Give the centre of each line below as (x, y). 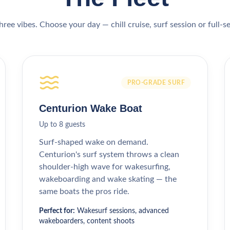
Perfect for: (57, 211)
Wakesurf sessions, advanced (123, 211)
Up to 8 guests (62, 125)
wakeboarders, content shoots (87, 221)
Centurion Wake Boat (90, 108)
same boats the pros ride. (84, 191)
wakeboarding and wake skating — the (108, 179)
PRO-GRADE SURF (156, 83)
